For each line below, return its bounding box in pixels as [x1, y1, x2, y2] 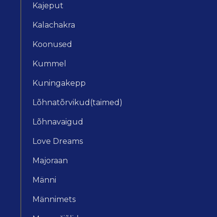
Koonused [32, 40, 72, 49]
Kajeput [32, 1, 63, 11]
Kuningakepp [32, 78, 86, 88]
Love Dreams [32, 137, 83, 146]
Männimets [32, 195, 76, 204]
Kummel [32, 59, 66, 69]
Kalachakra [32, 20, 75, 30]
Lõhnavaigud [32, 117, 83, 127]
